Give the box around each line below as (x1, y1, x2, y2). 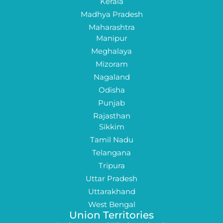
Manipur (96, 33, 127, 43)
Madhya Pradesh (80, 9, 143, 19)
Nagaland (93, 72, 130, 82)
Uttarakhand (88, 186, 135, 196)
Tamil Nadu (90, 134, 133, 144)
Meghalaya (91, 46, 132, 56)
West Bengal (88, 199, 135, 209)
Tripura (98, 160, 125, 170)
